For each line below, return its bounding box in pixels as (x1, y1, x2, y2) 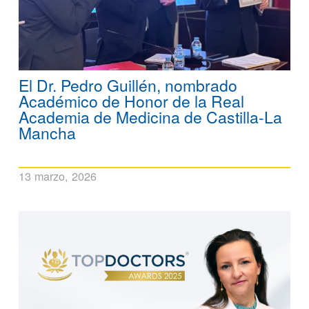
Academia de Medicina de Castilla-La (19, 106, 282, 129)
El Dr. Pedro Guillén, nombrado (19, 74, 237, 97)
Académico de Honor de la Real (19, 90, 244, 113)
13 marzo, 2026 (19, 168, 97, 185)
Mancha (19, 121, 76, 145)
